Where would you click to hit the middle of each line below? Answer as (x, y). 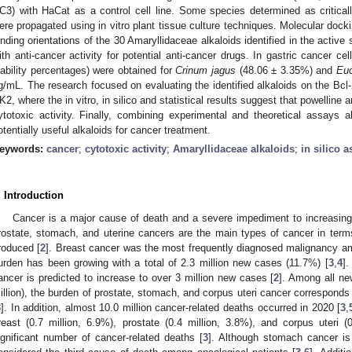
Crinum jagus (205, 70)
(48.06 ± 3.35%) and (286, 70)
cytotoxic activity (126, 148)
